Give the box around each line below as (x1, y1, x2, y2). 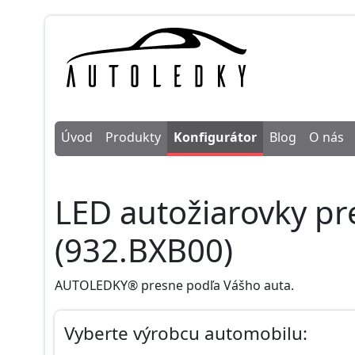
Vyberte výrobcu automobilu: (64, 320, 307, 345)
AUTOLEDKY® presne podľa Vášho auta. (55, 276, 294, 294)
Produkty (105, 128, 161, 146)
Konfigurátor (174, 128, 257, 146)
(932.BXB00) (55, 227, 233, 272)
